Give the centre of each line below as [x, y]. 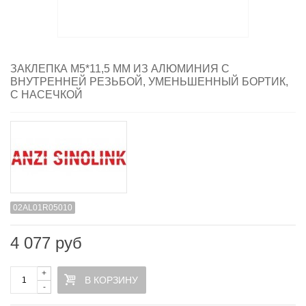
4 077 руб [46, 243]
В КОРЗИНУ [111, 280]
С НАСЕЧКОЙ [46, 95]
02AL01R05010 [43, 208]
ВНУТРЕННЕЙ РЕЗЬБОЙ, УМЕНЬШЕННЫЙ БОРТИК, [149, 82]
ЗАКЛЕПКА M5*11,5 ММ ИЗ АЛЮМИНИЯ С [120, 69]
